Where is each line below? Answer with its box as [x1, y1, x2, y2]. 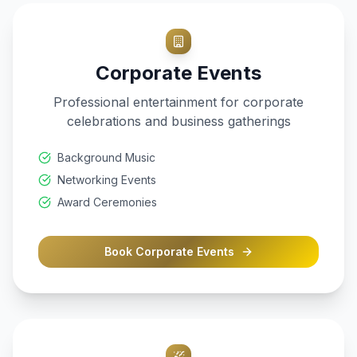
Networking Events [57, 173, 156, 186]
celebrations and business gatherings [66, 113, 291, 129]
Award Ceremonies [57, 195, 157, 209]
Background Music [57, 151, 155, 164]
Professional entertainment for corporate [53, 94, 304, 110]
